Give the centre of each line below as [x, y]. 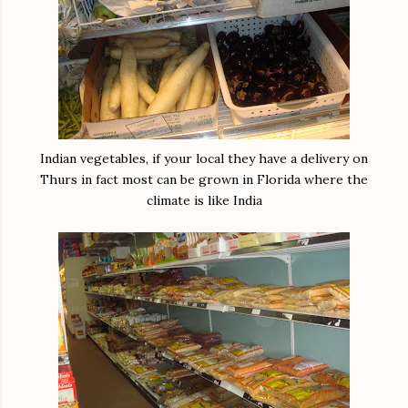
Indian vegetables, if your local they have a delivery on [204, 159]
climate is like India [204, 201]
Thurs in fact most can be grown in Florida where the [204, 180]
